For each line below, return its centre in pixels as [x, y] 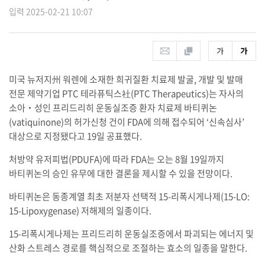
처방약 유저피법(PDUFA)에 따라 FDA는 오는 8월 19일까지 [116, 159]
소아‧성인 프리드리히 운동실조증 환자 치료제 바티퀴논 [113, 107]
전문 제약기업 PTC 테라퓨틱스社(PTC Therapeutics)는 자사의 [126, 93]
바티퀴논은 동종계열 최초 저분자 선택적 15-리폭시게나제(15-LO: [129, 196]
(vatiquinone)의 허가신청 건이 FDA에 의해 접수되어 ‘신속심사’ [126, 122]
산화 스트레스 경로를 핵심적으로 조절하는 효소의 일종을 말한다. [128, 248]
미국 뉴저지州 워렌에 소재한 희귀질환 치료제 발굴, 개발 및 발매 [126, 79]
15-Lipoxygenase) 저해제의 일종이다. [80, 210]
